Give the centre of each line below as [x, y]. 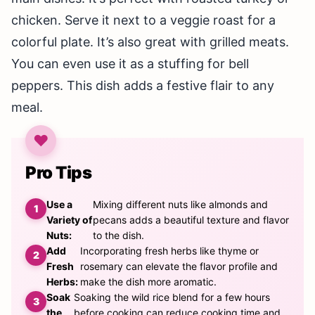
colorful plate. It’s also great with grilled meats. [150, 42]
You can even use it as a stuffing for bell [130, 64]
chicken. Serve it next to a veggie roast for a [143, 20]
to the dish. [119, 236]
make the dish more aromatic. [148, 282]
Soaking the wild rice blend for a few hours [172, 297]
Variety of [69, 220]
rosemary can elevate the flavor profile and [179, 266]
